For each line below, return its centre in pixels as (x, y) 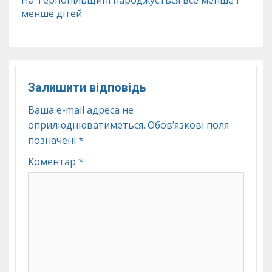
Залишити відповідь (87, 87)
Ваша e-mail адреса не (81, 110)
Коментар (53, 161)
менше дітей (52, 13)
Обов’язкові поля (188, 125)
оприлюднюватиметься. (87, 125)
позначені (53, 140)
